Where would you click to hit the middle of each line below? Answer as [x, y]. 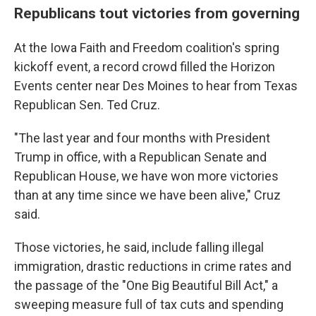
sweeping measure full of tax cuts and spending [149, 304]
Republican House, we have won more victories [146, 176]
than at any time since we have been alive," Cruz [147, 195]
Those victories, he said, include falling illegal [139, 247]
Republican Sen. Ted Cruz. [87, 105]
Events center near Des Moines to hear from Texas [156, 86]
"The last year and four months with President [142, 138]
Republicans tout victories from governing [157, 13]
